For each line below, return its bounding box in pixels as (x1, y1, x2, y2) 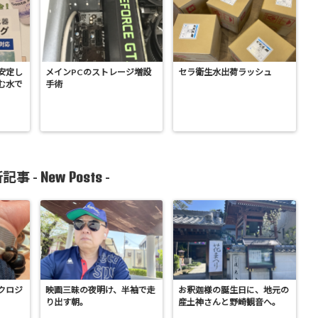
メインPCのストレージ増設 (45, 67, 151, 78)
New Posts (40, 169, 102, 186)
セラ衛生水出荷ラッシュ (178, 67, 272, 78)
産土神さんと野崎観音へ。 (178, 297, 280, 308)
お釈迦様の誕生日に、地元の (178, 285, 289, 296)
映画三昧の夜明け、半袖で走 (45, 285, 155, 296)
